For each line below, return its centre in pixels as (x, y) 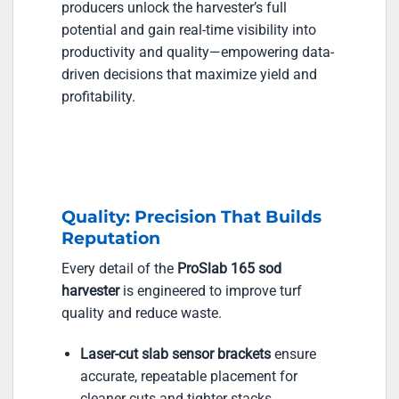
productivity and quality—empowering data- (198, 52)
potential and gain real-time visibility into (189, 29)
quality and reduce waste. (142, 313)
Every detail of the (119, 269)
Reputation (111, 238)
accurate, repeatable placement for (188, 376)
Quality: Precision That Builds (191, 217)
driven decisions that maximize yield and (189, 74)
